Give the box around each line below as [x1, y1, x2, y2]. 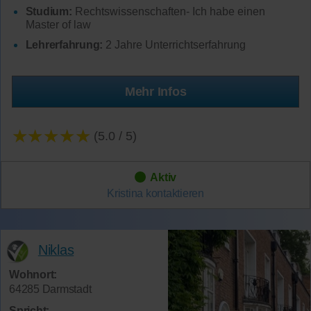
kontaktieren [145, 187, 204, 200]
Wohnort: [9, 269, 57, 281]
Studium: [25, 6, 72, 18]
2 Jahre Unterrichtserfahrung [103, 39, 246, 51]
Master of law [25, 19, 91, 31]
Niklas [37, 242, 74, 258]
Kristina [107, 187, 144, 200]
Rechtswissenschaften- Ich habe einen [72, 6, 265, 18]
